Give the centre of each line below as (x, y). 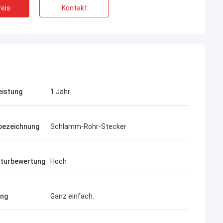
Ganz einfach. (72, 196)
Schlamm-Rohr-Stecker (88, 126)
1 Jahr (60, 92)
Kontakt (74, 8)
